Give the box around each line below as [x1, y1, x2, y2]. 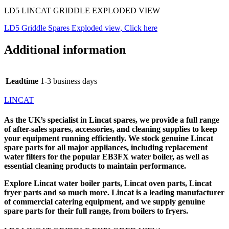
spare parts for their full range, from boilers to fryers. [4, 207, 188, 216]
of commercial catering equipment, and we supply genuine [4, 197, 205, 207]
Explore [4, 179, 34, 188]
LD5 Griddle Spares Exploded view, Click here [4, 23, 157, 32]
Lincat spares [89, 116, 135, 125]
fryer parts [4, 188, 41, 197]
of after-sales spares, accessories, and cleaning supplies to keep [4, 125, 217, 134]
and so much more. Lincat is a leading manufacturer [41, 188, 224, 197]
